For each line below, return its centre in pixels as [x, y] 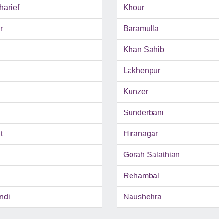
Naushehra [142, 197]
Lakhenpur [142, 71]
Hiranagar [141, 134]
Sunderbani [143, 113]
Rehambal [141, 176]
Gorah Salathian [152, 155]
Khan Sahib [144, 50]
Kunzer [136, 92]
